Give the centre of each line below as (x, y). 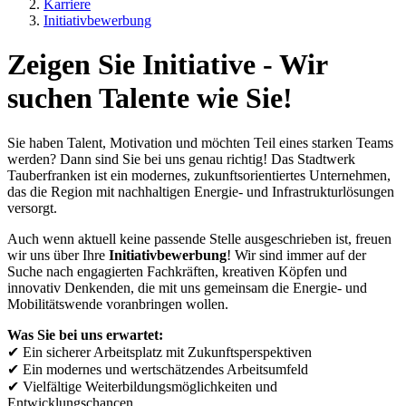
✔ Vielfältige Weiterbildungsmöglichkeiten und (142, 386)
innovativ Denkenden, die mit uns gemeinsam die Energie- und (187, 287)
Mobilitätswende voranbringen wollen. (118, 304)
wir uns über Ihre (58, 255)
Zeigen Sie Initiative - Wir (167, 65)
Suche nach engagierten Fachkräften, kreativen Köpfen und (177, 271)
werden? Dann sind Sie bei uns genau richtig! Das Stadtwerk (181, 159)
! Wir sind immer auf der (296, 255)
